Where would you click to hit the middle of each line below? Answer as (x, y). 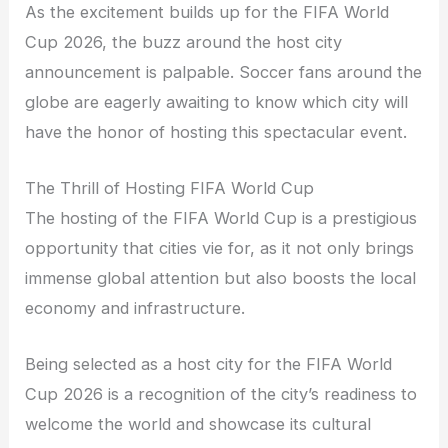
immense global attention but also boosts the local (221, 278)
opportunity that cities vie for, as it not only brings (220, 248)
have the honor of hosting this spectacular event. (216, 131)
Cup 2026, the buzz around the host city (184, 41)
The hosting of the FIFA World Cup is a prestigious (221, 218)
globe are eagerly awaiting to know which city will (217, 101)
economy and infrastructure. (135, 308)
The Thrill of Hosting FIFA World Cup (170, 188)
